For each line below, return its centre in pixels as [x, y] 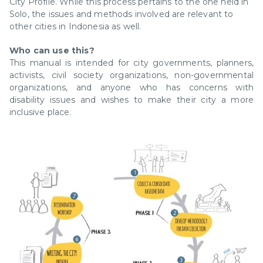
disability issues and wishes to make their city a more [131, 100]
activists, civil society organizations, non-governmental [131, 75]
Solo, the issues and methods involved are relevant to [122, 14]
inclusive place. [41, 112]
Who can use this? [52, 50]
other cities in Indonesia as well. [75, 26]
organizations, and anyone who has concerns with [131, 87]
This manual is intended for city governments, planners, [131, 63]
